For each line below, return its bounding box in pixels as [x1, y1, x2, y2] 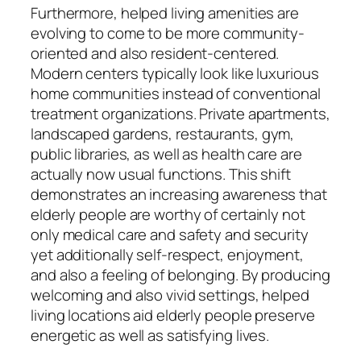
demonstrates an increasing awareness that [31, 184, 327, 205]
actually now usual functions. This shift [31, 164, 291, 185]
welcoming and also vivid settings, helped [31, 284, 309, 306]
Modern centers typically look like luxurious [31, 63, 319, 85]
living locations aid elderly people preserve [31, 305, 315, 326]
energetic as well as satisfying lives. [31, 325, 270, 346]
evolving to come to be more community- [31, 23, 305, 44]
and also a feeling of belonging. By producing [31, 264, 330, 286]
